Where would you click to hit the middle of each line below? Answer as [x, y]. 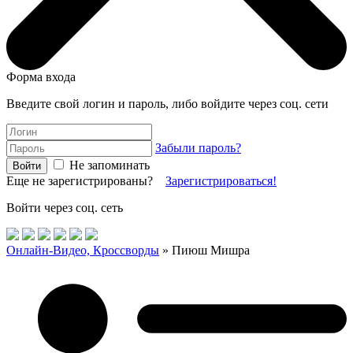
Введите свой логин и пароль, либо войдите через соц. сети [167, 104]
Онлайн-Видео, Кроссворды [83, 250]
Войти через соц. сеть [65, 208]
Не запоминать [108, 165]
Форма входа [41, 77]
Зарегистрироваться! [221, 181]
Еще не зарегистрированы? [86, 181]
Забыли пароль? [198, 148]
